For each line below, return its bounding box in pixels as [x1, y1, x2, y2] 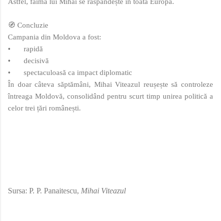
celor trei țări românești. [8, 104, 81, 112]
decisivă [24, 56, 49, 65]
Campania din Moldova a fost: [8, 33, 101, 41]
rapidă [24, 44, 43, 53]
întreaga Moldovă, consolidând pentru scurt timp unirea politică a [8, 92, 213, 100]
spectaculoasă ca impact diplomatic [24, 68, 132, 76]
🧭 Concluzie [8, 21, 48, 29]
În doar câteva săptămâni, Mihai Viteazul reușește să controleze [8, 80, 213, 88]
